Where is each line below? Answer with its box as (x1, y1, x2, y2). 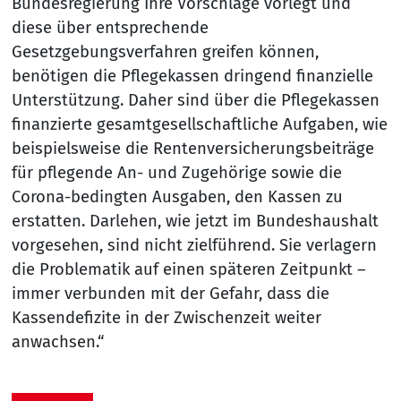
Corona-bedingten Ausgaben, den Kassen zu (11, 186, 343, 207)
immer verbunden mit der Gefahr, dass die (11, 283, 329, 303)
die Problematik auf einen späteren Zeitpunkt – (11, 259, 366, 279)
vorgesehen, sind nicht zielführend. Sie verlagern (11, 235, 377, 255)
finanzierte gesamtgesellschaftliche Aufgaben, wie (11, 114, 388, 134)
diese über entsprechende (11, 17, 209, 38)
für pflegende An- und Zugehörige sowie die (11, 162, 342, 183)
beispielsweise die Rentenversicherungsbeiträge (11, 138, 374, 158)
